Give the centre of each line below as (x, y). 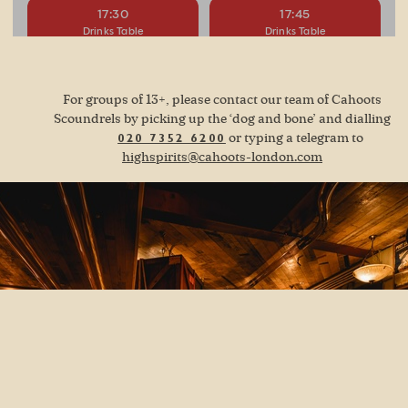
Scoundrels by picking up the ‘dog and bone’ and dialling (222, 120)
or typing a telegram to (294, 139)
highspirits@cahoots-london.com (222, 158)
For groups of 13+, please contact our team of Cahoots (222, 101)
